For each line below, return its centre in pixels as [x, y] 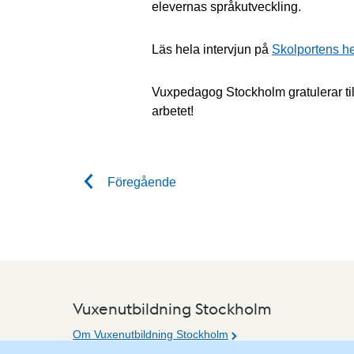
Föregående [140, 182]
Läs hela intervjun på [212, 49]
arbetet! [173, 111]
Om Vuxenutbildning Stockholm [151, 335]
